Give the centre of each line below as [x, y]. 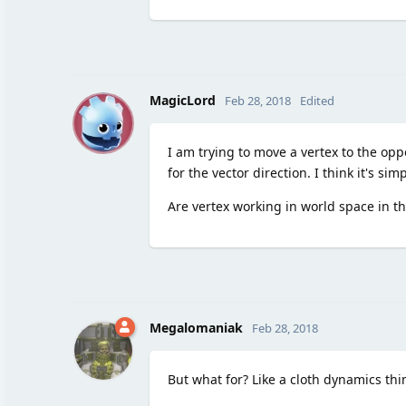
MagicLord [182, 100]
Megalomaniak [196, 327]
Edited [317, 100]
